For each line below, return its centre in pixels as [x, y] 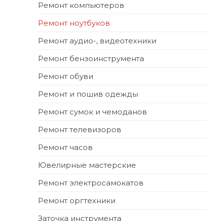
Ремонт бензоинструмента [91, 59]
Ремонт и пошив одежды [88, 94]
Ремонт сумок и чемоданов [92, 112]
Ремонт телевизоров [80, 130]
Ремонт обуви [66, 76]
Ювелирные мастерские [87, 165]
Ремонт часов [65, 147]
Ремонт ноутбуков [74, 23]
